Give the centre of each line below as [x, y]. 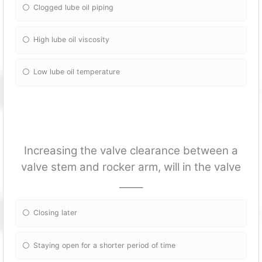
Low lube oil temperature [77, 72]
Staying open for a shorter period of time [105, 245]
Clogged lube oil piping [74, 7]
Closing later [56, 213]
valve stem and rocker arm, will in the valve [131, 167]
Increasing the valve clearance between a [131, 150]
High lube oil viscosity [72, 40]
